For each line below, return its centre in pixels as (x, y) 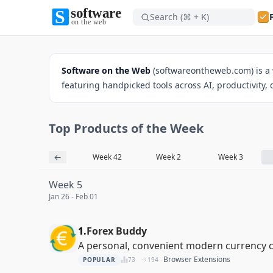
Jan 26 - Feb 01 (73, 196)
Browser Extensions (197, 260)
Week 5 (66, 184)
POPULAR (99, 259)
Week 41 (45, 157)
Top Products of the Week (126, 129)
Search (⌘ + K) (180, 17)
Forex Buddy (117, 231)
